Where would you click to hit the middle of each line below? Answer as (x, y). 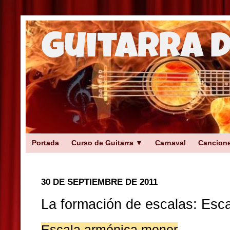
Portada (45, 143)
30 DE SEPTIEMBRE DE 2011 (99, 182)
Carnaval (170, 143)
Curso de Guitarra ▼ (107, 143)
